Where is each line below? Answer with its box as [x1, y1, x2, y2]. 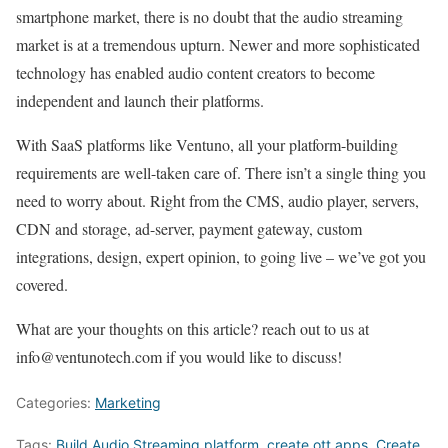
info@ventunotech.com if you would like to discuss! [16, 346, 347, 368]
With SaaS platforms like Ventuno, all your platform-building [16, 134, 398, 156]
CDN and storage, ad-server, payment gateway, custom [16, 218, 362, 240]
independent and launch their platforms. [16, 90, 269, 112]
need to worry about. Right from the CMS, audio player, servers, [16, 190, 419, 212]
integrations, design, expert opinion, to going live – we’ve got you [16, 246, 426, 268]
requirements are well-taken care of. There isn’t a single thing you [16, 162, 426, 184]
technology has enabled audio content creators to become [16, 62, 375, 84]
